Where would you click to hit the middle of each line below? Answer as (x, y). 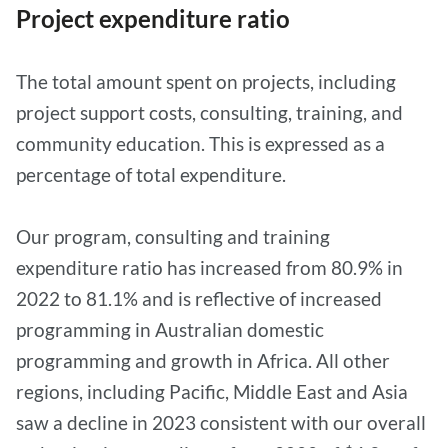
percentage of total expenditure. (153, 174)
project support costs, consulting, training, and (209, 112)
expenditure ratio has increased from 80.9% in (209, 267)
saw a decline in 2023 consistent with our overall (221, 422)
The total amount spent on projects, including (206, 81)
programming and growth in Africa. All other (203, 360)
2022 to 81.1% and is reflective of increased (199, 298)
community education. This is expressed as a (200, 143)
